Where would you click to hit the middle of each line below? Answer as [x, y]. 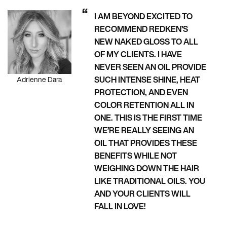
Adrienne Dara [40, 80]
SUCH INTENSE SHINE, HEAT [147, 80]
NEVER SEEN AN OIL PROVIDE [150, 67]
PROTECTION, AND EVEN [141, 92]
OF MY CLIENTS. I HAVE [138, 54]
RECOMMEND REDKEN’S [141, 29]
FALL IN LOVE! [120, 206]
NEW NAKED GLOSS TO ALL [146, 42]
